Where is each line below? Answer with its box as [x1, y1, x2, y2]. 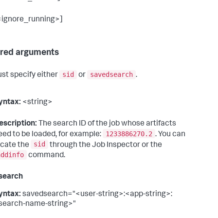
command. [27, 151, 65, 160]
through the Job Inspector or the [48, 141, 162, 149]
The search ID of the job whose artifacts [37, 120, 176, 128]
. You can [155, 130, 185, 139]
